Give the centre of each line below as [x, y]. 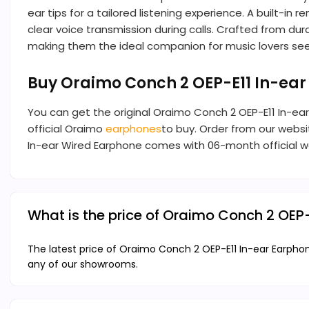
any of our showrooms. [83, 265]
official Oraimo [67, 129]
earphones [133, 129]
